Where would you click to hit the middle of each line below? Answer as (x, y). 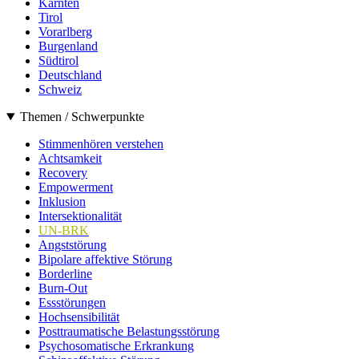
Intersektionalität (80, 216)
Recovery (63, 173)
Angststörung (73, 245)
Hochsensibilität (79, 317)
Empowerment (76, 188)
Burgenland (68, 46)
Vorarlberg (65, 32)
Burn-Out (63, 288)
